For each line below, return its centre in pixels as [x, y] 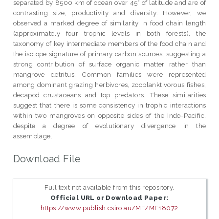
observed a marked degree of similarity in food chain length [109, 23]
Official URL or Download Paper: [109, 198]
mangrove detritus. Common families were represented [109, 74]
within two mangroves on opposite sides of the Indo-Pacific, [109, 115]
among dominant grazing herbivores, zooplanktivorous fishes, [109, 84]
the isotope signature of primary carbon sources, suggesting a [109, 54]
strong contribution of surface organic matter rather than [109, 64]
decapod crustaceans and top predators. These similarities [109, 95]
